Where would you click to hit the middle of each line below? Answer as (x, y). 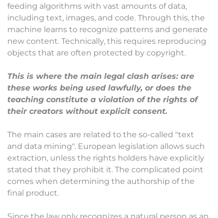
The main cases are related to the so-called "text (101, 135)
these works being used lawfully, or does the (99, 88)
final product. (34, 193)
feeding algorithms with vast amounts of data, (97, 6)
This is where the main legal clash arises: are (101, 76)
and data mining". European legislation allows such (106, 146)
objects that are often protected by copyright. (98, 53)
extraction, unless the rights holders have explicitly (106, 158)
